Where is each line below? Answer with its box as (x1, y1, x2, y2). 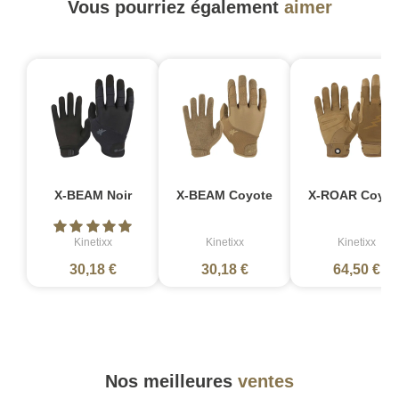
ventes (238, 371, 294, 392)
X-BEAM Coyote (176, 188, 273, 203)
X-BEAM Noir (53, 188, 132, 203)
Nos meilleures (105, 371, 238, 392)
